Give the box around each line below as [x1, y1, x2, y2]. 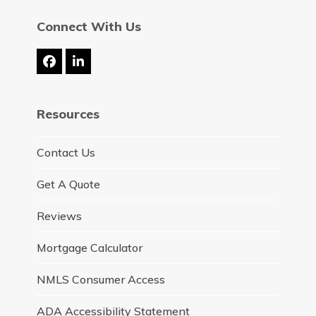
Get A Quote [36, 177, 100, 192]
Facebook [48, 58, 107, 75]
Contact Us [36, 145, 95, 160]
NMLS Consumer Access [36, 272, 165, 287]
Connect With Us [36, 18, 141, 35]
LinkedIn [77, 58, 126, 75]
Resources [36, 106, 99, 123]
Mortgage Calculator [36, 241, 142, 255]
